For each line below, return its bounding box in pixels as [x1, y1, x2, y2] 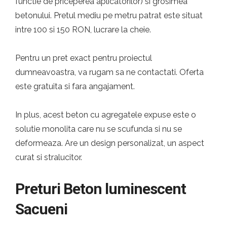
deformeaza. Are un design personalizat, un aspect [15, 138, 204, 148]
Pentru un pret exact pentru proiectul [15, 53, 152, 63]
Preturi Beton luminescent [15, 180, 186, 198]
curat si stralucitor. [15, 153, 82, 162]
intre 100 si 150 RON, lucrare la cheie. [15, 25, 151, 34]
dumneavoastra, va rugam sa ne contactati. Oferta [15, 67, 204, 77]
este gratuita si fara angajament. [15, 82, 135, 91]
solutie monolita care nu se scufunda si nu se [15, 124, 182, 134]
